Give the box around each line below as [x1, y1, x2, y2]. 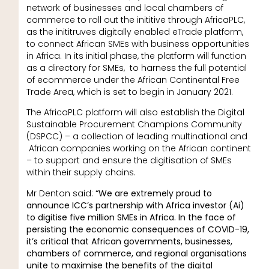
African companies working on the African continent [26, 142, 251, 155]
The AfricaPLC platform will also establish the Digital [26, 106, 244, 119]
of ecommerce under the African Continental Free [26, 73, 240, 86]
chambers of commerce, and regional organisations [26, 247, 247, 259]
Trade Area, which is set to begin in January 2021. [26, 85, 233, 98]
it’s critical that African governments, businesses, [26, 235, 232, 247]
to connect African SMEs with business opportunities [26, 37, 249, 50]
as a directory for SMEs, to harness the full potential [26, 61, 247, 74]
